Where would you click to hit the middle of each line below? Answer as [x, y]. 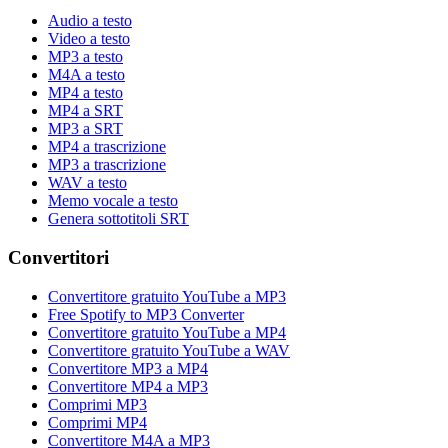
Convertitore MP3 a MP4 [128, 368]
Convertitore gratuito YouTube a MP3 [167, 296]
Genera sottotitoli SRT [118, 219]
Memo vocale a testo [113, 201]
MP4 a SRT [85, 111]
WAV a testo [87, 183]
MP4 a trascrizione [107, 147]
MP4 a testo [85, 93]
